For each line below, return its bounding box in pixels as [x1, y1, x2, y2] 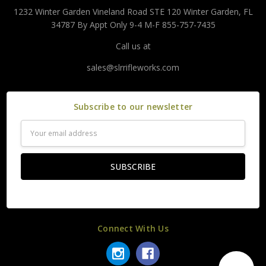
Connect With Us [97, 222, 169, 234]
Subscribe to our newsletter [73, 101, 193, 113]
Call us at [115, 40, 151, 52]
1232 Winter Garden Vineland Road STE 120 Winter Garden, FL [13, 6, 253, 18]
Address [20, 134, 52, 145]
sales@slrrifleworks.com [87, 62, 179, 74]
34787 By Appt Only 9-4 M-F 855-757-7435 [50, 19, 216, 31]
